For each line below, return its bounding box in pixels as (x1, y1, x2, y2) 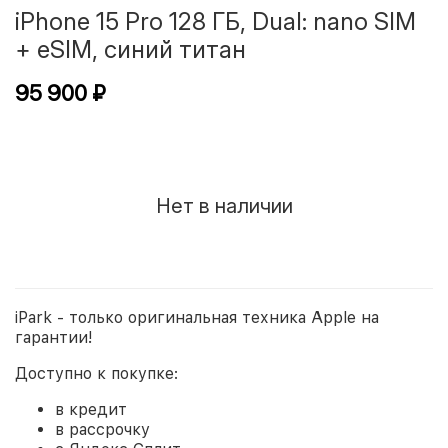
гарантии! (15, 328, 93, 348)
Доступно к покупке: (15, 364, 178, 384)
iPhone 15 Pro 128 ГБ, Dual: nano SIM (15, 7, 416, 37)
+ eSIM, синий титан (15, 35, 246, 65)
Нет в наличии (155, 193, 293, 218)
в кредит (55, 400, 127, 420)
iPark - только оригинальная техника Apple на (15, 308, 379, 328)
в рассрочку (55, 420, 150, 440)
